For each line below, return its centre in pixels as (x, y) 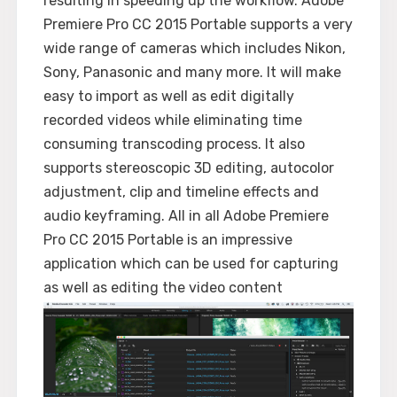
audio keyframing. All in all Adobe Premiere (186, 215)
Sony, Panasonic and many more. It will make (192, 72)
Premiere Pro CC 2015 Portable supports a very (198, 24)
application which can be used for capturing (191, 263)
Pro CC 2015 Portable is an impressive (168, 239)
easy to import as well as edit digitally (169, 96)
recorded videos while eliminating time (173, 120)
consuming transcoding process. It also (174, 144)
